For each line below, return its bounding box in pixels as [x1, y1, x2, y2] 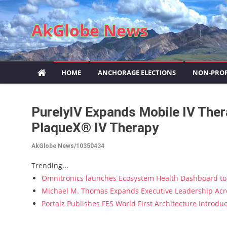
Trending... [31, 161, 68, 170]
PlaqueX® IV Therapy [31, 120, 159, 135]
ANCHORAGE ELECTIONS [98, 68, 176, 77]
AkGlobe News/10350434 [31, 142, 104, 149]
